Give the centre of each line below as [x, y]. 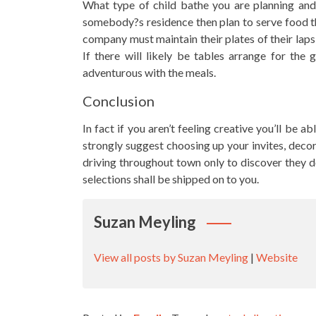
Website [277, 257]
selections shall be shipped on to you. [171, 178]
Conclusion [119, 101]
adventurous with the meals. [149, 72]
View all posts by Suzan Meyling [171, 257]
